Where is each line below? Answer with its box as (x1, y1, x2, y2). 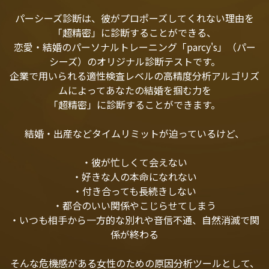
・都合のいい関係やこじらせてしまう (53, 198, 216, 213)
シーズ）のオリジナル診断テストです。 (49, 53, 220, 68)
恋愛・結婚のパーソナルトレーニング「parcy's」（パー (13, 39, 256, 54)
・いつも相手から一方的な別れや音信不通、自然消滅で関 (10, 212, 259, 227)
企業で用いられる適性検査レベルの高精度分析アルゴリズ (10, 68, 259, 83)
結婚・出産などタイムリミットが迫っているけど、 (25, 125, 244, 141)
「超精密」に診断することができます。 (49, 97, 220, 112)
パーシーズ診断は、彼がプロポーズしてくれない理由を (15, 10, 254, 25)
